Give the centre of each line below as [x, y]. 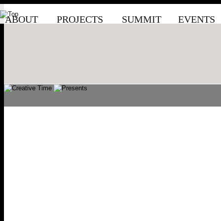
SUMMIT [142, 19]
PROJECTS [80, 19]
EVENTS [197, 19]
